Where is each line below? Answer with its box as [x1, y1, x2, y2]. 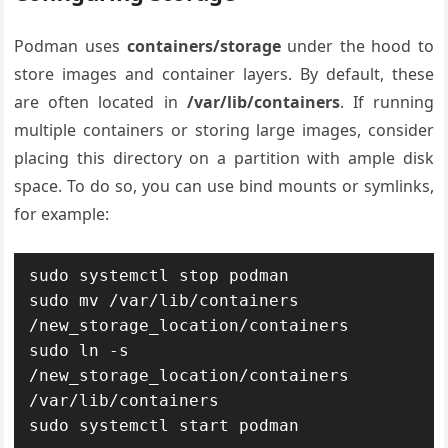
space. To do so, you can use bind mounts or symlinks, [14, 174, 434, 197]
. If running [339, 90, 434, 113]
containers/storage [126, 34, 281, 57]
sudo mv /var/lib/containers [29, 290, 300, 310]
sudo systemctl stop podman [29, 265, 290, 285]
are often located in [14, 90, 187, 113]
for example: [14, 202, 110, 225]
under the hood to [280, 34, 434, 57]
